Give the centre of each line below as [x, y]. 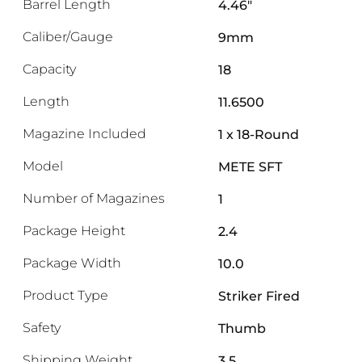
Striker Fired [259, 296]
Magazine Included [84, 134]
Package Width [72, 263]
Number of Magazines [94, 199]
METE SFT [250, 167]
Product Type [65, 296]
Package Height [74, 231]
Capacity [49, 69]
